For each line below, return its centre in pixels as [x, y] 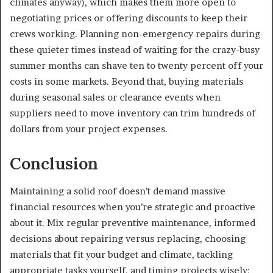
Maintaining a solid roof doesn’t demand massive [118, 191]
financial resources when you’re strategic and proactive [133, 207]
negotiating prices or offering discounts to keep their [129, 18]
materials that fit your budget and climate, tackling [121, 254]
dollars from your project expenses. [89, 129]
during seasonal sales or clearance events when [115, 97]
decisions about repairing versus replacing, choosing [128, 238]
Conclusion [54, 164]
